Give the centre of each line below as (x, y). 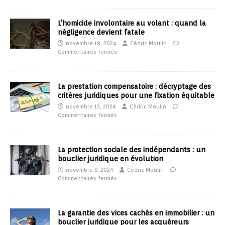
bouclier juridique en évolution (110, 159)
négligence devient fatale (101, 32)
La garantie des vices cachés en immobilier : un (136, 213)
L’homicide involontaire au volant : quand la (132, 23)
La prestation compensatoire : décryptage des (134, 87)
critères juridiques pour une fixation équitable (136, 96)
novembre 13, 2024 (91, 107)
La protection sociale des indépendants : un (132, 150)
